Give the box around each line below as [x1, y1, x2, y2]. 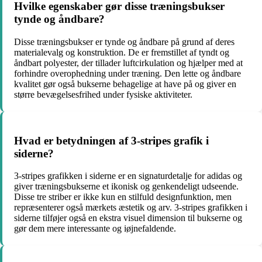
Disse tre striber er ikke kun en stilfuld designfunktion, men [14, 192, 232, 202]
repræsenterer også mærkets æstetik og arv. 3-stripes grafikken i [14, 202, 247, 213]
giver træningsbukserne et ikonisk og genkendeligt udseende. [14, 181, 239, 192]
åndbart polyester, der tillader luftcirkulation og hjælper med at [14, 57, 243, 68]
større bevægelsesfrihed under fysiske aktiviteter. [14, 89, 192, 99]
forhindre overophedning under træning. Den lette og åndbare [14, 68, 241, 78]
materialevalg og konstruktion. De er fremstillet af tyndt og [14, 47, 229, 57]
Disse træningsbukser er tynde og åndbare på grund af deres [14, 36, 235, 47]
